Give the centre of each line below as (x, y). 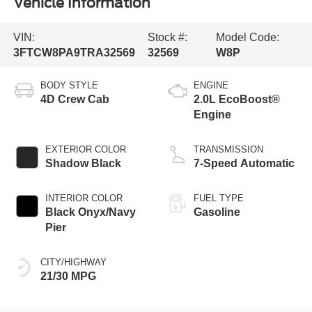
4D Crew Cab (75, 100)
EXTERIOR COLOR (85, 150)
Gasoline (217, 212)
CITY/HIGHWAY (73, 263)
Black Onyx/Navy (90, 212)
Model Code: (247, 37)
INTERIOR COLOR (84, 198)
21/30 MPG (68, 276)
